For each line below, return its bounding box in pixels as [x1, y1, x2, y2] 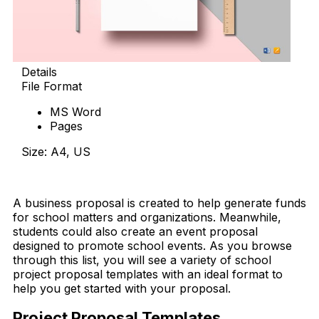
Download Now [21, 169, 105, 184]
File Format [21, 78, 82, 93]
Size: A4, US [21, 144, 90, 159]
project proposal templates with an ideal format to [13, 266, 283, 281]
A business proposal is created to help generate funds [13, 195, 306, 210]
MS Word [50, 104, 101, 119]
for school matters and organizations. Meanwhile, [13, 209, 281, 224]
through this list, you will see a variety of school [13, 252, 271, 267]
